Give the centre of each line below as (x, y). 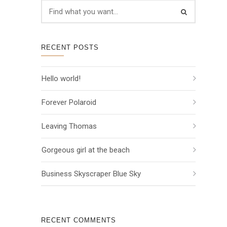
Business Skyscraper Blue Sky (91, 174)
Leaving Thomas (69, 126)
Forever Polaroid (69, 102)
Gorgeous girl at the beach (86, 150)
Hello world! (61, 79)
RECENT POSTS (70, 47)
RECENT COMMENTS (79, 220)
